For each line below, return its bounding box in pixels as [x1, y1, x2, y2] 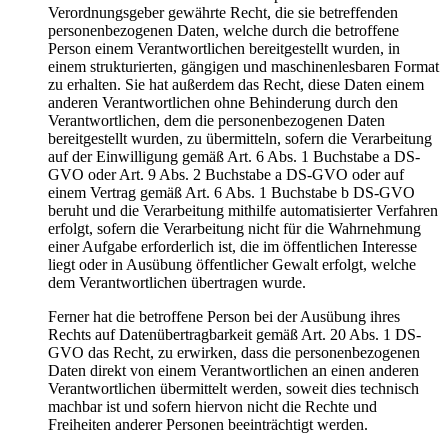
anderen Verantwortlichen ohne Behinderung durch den [48, 93, 398, 111]
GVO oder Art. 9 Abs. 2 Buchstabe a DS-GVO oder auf [48, 165, 404, 183]
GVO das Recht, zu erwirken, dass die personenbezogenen [48, 343, 420, 361]
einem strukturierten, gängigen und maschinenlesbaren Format [48, 57, 439, 75]
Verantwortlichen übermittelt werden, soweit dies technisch [48, 379, 419, 397]
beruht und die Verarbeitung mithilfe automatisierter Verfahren [48, 201, 438, 219]
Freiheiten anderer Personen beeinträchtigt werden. [48, 415, 368, 433]
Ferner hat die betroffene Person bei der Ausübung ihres [48, 307, 400, 325]
